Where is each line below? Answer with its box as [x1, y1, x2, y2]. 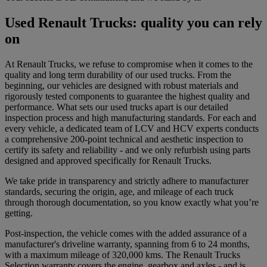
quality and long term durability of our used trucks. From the [5, 69, 231, 80]
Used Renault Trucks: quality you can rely [5, 14, 262, 30]
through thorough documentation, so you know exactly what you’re [5, 197, 259, 207]
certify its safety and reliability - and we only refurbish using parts [5, 144, 250, 155]
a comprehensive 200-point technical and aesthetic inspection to [5, 133, 243, 144]
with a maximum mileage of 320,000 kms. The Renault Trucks [5, 249, 240, 260]
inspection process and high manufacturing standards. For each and [5, 112, 256, 123]
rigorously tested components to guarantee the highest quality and [5, 91, 250, 101]
